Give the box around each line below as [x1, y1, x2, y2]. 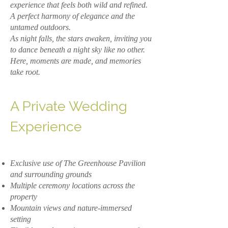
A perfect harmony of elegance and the [10, 12, 135, 20]
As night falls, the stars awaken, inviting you [10, 34, 152, 43]
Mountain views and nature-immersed [10, 204, 132, 212]
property [10, 192, 37, 201]
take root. [10, 68, 40, 76]
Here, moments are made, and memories [10, 56, 141, 65]
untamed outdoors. [10, 23, 71, 32]
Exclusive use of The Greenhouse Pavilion [10, 159, 146, 167]
